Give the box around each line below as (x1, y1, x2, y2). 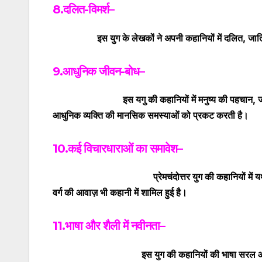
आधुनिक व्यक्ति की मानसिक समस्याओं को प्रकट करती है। (53, 109, 249, 122)
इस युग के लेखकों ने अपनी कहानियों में (53, 32, 224, 44)
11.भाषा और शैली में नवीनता (53, 219, 160, 233)
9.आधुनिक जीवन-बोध (53, 64, 139, 78)
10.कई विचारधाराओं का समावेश (53, 142, 177, 156)
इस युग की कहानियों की (53, 248, 222, 260)
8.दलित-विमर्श (53, 2, 109, 17)
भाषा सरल (222, 248, 256, 260)
